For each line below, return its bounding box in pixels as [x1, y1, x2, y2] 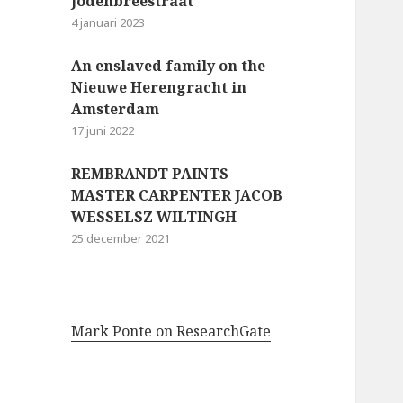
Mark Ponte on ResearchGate [71, 320, 272, 341]
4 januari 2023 [71, 13, 146, 31]
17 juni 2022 [71, 121, 135, 139]
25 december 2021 [71, 229, 171, 246]
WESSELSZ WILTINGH [71, 206, 237, 227]
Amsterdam [71, 98, 160, 119]
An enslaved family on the [71, 55, 266, 76]
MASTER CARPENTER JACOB [71, 184, 283, 205]
